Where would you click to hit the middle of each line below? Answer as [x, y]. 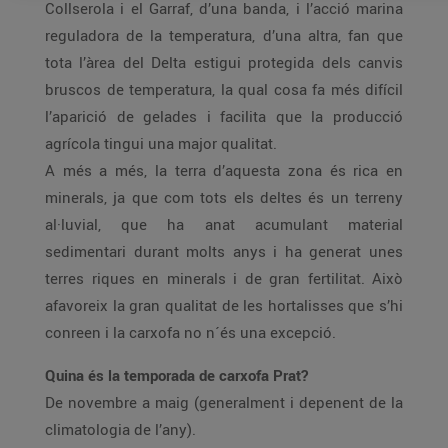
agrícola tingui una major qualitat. [161, 143]
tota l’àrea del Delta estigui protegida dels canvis [224, 62]
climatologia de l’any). [120, 429]
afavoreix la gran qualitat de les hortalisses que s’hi [224, 305]
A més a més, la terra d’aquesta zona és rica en [224, 170]
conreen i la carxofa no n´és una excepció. [190, 332]
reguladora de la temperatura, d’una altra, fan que [224, 35]
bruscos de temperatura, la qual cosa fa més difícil [224, 89]
